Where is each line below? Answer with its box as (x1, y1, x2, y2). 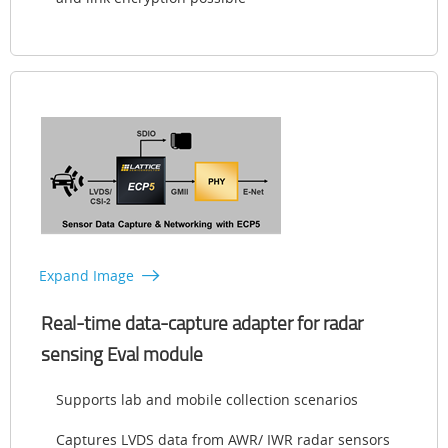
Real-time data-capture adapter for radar (41, 309, 363, 336)
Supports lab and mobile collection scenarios (56, 389, 358, 409)
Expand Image (39, 265, 134, 285)
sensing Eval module (41, 340, 203, 367)
